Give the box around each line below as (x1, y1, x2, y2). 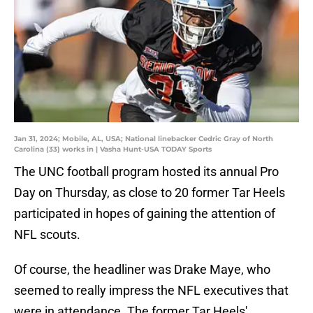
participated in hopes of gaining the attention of (14, 206, 275, 221)
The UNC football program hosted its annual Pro (14, 164, 279, 180)
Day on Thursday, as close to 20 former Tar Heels (14, 185, 285, 201)
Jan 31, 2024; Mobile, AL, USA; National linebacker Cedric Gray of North (14, 134, 273, 144)
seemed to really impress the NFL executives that (14, 283, 289, 298)
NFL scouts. (14, 227, 80, 242)
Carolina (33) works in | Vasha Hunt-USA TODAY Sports (14, 145, 212, 154)
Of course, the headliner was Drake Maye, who (14, 262, 270, 277)
